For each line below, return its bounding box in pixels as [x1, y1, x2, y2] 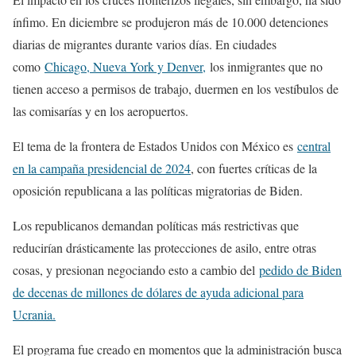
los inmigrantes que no [206, 58, 323, 75]
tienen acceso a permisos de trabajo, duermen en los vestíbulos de [13, 80, 339, 98]
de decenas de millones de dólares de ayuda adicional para [13, 284, 304, 301]
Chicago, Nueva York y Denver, [44, 58, 206, 75]
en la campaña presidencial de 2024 [13, 160, 191, 177]
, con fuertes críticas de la [191, 160, 317, 177]
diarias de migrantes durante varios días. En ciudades [13, 36, 277, 53]
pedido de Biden [259, 261, 342, 279]
